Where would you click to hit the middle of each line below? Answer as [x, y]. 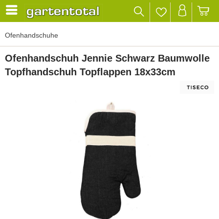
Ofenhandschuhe [32, 35]
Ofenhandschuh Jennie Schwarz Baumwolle [107, 58]
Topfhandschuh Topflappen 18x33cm [90, 72]
